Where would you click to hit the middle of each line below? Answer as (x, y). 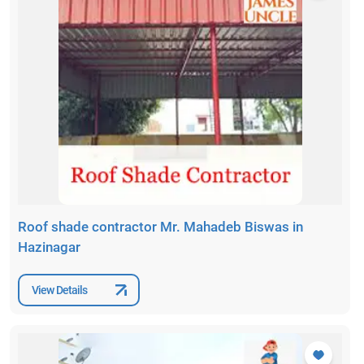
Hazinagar (49, 247)
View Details (60, 290)
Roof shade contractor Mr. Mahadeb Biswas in (160, 227)
